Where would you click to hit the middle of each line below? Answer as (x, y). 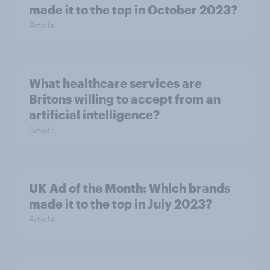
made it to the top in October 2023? (133, 10)
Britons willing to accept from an (125, 99)
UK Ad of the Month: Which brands (130, 188)
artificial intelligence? (94, 115)
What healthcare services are (115, 83)
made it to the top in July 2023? (121, 204)
